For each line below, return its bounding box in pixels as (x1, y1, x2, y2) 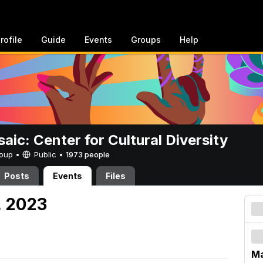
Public (32, 150, 59, 159)
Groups (131, 35, 161, 45)
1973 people (66, 150, 110, 159)
